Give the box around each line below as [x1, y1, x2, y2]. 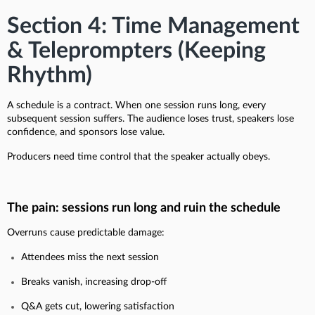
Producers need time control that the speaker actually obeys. [7, 151, 270, 162]
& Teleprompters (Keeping [7, 39, 266, 62]
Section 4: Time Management [7, 14, 300, 37]
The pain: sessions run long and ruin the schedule [7, 201, 281, 214]
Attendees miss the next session [21, 252, 159, 262]
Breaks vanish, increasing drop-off [21, 276, 167, 287]
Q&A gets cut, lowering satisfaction [21, 301, 174, 311]
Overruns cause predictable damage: [7, 227, 165, 238]
